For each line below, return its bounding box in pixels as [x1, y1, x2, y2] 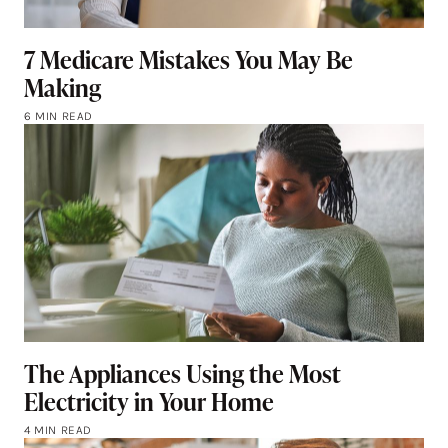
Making [24, 71, 101, 105]
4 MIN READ [24, 423, 92, 438]
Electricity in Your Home [24, 385, 274, 419]
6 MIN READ [24, 109, 93, 124]
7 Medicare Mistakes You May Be [24, 43, 353, 77]
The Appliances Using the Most [24, 357, 341, 391]
